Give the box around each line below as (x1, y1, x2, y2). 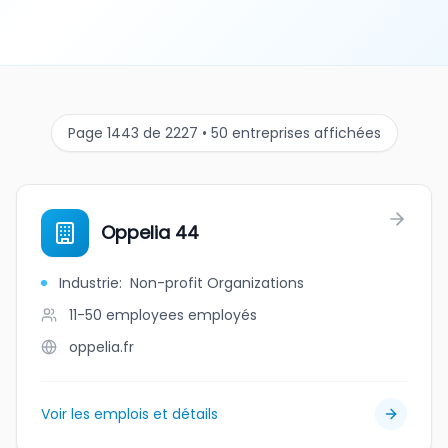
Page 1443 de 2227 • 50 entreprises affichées (67, 123, 381, 143)
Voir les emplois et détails (41, 404, 218, 424)
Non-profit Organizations (130, 273, 304, 293)
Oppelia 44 (101, 220, 199, 245)
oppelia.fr (69, 337, 134, 357)
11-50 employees (69, 305, 184, 325)
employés (188, 305, 257, 325)
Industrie (59, 273, 119, 293)
